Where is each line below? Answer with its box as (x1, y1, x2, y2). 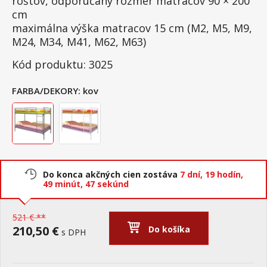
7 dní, (180, 169, 205, 180)
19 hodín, (205, 169, 243, 180)
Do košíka (148, 223, 191, 235)
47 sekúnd (85, 178, 129, 190)
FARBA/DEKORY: (12, 85, 80, 97)
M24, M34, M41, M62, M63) (12, 35, 146, 49)
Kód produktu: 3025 (12, 57, 113, 72)
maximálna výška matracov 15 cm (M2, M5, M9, (12, 21, 252, 35)
